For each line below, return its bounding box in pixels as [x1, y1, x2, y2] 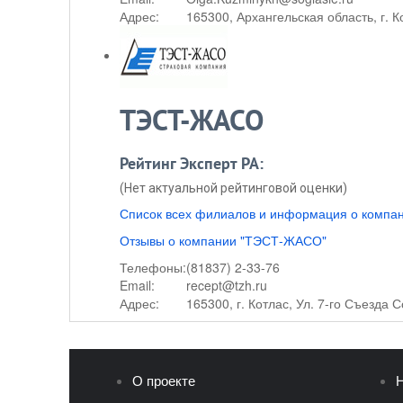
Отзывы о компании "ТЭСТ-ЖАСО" [120, 231, 327, 249]
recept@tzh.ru [186, 276, 267, 294]
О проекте [132, 373, 195, 389]
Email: [120, 276, 155, 294]
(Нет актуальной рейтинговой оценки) [120, 181, 347, 195]
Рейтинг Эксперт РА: [120, 155, 264, 174]
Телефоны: [120, 258, 186, 276]
